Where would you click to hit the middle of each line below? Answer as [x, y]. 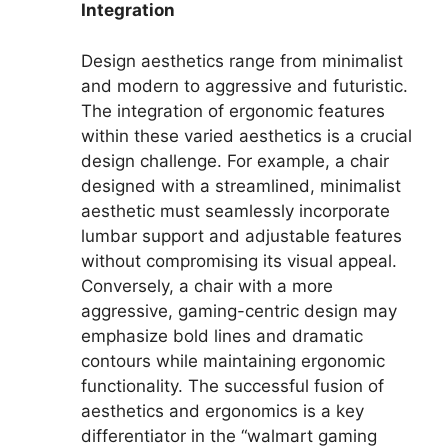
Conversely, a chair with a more [207, 285]
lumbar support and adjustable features [241, 235]
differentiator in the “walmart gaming [229, 435]
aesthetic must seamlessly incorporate [235, 210]
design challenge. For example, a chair [235, 160]
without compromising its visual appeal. [239, 260]
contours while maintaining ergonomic [233, 360]
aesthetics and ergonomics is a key [222, 410]
